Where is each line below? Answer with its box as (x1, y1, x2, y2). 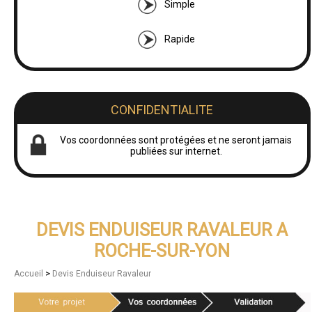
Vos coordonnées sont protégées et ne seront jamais (60, 134, 292, 146)
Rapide (164, 33, 195, 45)
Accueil (14, 269, 45, 279)
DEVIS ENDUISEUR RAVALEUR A (36, 219, 288, 241)
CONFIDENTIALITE (111, 102, 214, 118)
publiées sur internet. (130, 146, 222, 157)
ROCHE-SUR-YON (94, 240, 231, 262)
